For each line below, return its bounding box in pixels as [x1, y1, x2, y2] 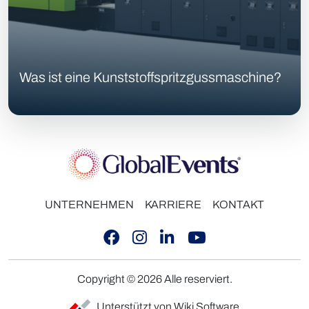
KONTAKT [212, 199, 264, 211]
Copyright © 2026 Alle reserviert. [77, 273, 232, 286]
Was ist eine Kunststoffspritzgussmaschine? [19, 70, 281, 85]
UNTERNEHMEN [45, 199, 134, 211]
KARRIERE [145, 199, 201, 211]
